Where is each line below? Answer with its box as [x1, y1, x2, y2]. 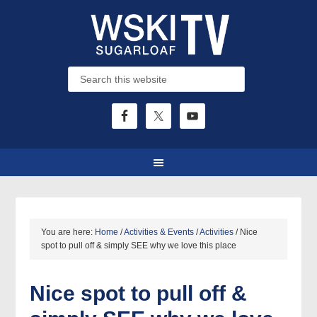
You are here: [41, 227, 96, 237]
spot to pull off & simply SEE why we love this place [41, 241, 237, 250]
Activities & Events [124, 227, 195, 237]
